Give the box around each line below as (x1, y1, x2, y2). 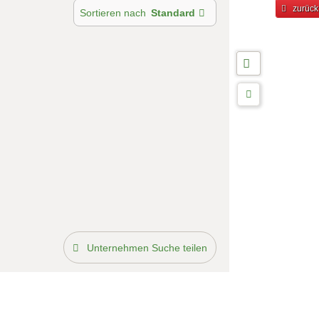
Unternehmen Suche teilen (86, 242, 207, 254)
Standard (151, 7, 196, 19)
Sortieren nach (79, 7, 146, 19)
